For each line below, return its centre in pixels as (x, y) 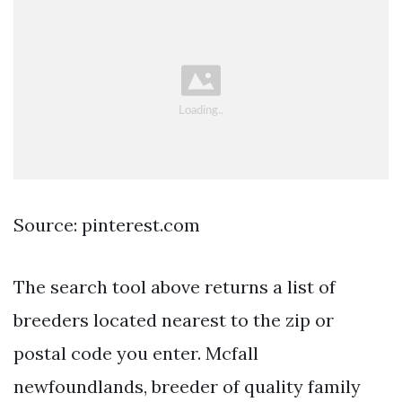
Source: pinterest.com (107, 225)
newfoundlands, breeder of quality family (187, 387)
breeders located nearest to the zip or (174, 320)
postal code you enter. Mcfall (136, 354)
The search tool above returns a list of (175, 287)
